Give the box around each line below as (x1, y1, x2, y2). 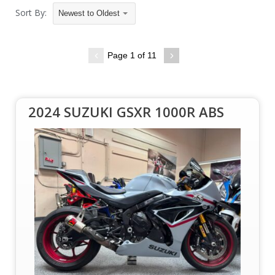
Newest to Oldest (58, 9, 120, 18)
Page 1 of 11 (107, 50, 157, 60)
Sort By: (15, 7, 47, 18)
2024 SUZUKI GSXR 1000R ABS (28, 102, 224, 121)
